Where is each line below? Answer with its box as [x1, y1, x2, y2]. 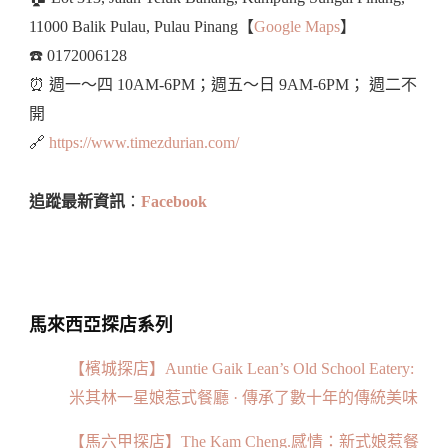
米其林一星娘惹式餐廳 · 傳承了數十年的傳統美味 [69, 388, 418, 406]
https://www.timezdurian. [49, 134, 208, 152]
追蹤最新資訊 [29, 193, 125, 211]
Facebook [141, 193, 207, 211]
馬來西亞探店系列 [29, 315, 173, 336]
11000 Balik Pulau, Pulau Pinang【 [29, 18, 254, 36]
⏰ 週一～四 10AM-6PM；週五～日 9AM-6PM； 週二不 [29, 76, 417, 94]
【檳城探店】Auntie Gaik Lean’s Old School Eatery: [69, 359, 414, 377]
